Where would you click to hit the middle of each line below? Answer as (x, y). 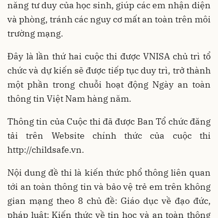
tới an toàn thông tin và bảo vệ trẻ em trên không (109, 187)
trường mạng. (35, 34)
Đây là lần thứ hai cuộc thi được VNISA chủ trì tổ (109, 56)
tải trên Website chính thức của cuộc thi (109, 136)
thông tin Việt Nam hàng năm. (69, 99)
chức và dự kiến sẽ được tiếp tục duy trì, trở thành (109, 71)
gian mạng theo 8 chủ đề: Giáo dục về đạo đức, (109, 201)
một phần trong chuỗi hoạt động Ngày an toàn (109, 85)
